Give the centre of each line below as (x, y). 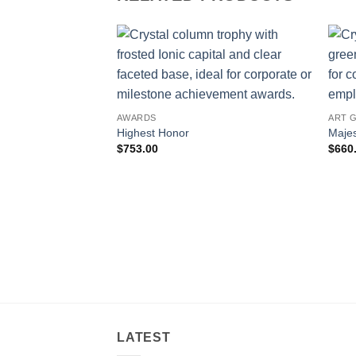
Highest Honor (153, 132)
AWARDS (137, 118)
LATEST (144, 337)
